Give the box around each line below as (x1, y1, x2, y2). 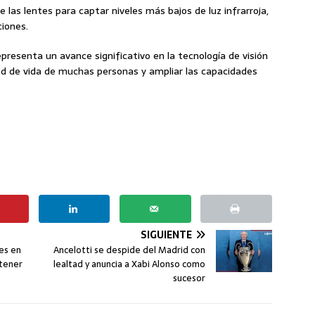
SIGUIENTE (141, 226, 193, 243)
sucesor (173, 270, 206, 285)
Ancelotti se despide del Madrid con (53, 242, 206, 257)
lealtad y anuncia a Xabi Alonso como (53, 256, 206, 271)
